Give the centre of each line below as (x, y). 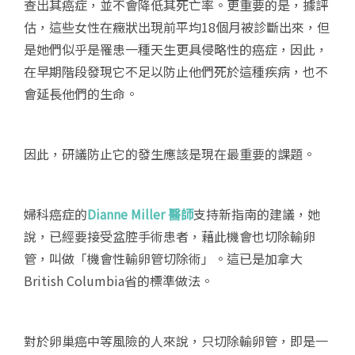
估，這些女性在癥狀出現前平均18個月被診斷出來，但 (177, 27)
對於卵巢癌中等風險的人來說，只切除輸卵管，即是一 (176, 341)
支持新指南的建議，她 (257, 214)
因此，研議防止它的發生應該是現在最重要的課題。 (170, 154)
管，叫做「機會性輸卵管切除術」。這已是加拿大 (163, 259)
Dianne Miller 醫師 (140, 214)
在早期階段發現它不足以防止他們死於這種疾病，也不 (176, 72)
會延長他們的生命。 (81, 94)
